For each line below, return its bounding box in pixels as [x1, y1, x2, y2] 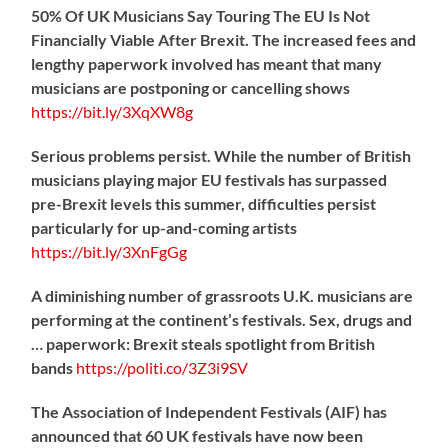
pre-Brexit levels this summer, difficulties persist [31, 193, 377, 213]
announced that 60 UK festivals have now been [31, 425, 364, 445]
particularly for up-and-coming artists [31, 217, 298, 237]
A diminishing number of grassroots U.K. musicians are [31, 285, 414, 305]
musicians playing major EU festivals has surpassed [31, 169, 388, 189]
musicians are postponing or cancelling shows [31, 77, 351, 97]
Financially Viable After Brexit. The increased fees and [31, 29, 417, 49]
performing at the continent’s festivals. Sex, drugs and [31, 309, 413, 329]
